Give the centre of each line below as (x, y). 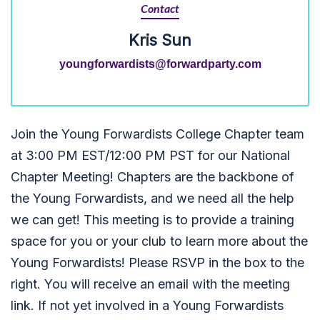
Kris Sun (160, 40)
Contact (160, 9)
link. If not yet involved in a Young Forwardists (147, 305)
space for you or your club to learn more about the (159, 241)
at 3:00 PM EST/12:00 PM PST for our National (150, 155)
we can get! (47, 220)
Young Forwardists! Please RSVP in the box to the (157, 262)
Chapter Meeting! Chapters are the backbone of (152, 177)
